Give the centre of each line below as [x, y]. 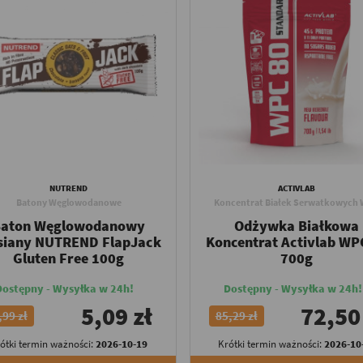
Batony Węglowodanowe [68, 202]
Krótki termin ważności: [271, 344]
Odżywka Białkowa [297, 226]
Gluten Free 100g [69, 258]
